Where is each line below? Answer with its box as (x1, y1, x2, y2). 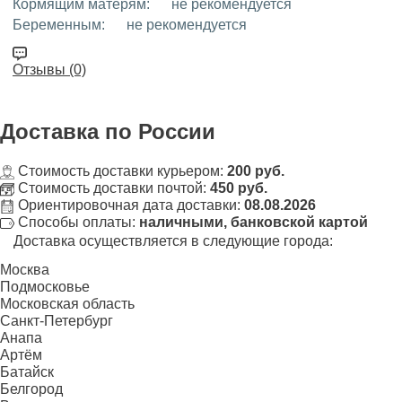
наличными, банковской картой (139, 214, 368, 231)
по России (105, 119, 215, 144)
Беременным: (13, 17, 105, 33)
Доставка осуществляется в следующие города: (13, 233, 333, 249)
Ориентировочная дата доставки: (14, 197, 244, 214)
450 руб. (210, 180, 267, 197)
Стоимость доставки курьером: (14, 163, 227, 179)
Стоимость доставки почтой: (14, 180, 210, 197)
